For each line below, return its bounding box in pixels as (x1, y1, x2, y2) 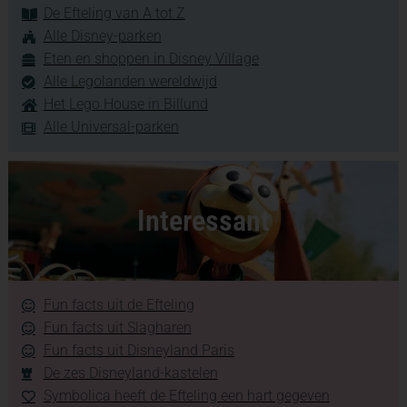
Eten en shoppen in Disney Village (43, 50, 259, 68)
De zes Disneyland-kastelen (43, 364, 218, 382)
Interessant (137, 203, 270, 239)
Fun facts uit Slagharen (43, 319, 192, 337)
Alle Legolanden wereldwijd (43, 73, 217, 91)
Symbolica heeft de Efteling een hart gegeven (43, 387, 330, 405)
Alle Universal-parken (43, 118, 179, 136)
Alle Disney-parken (43, 27, 162, 45)
